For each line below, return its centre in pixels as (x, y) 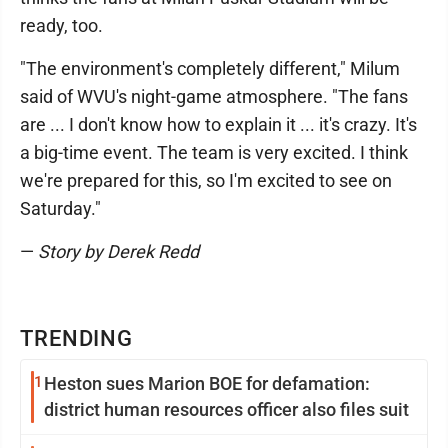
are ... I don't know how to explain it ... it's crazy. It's (218, 124)
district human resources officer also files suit (226, 409)
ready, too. (61, 25)
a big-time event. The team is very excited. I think (214, 152)
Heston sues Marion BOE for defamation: (207, 383)
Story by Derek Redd (118, 251)
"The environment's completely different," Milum (210, 68)
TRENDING (77, 338)
